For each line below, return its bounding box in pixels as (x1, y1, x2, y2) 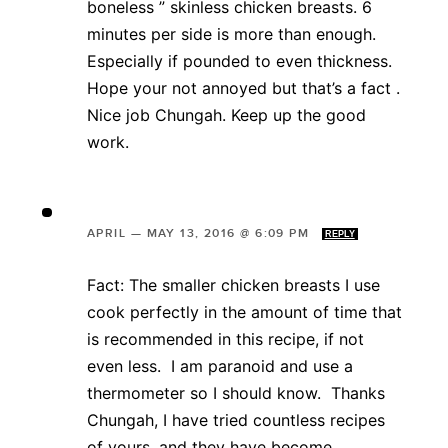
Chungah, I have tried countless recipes (87, 409, 385, 430)
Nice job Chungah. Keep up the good (87, 104, 366, 125)
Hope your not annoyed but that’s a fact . (87, 77, 400, 98)
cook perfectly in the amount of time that (87, 301, 402, 322)
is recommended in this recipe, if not (87, 328, 364, 349)
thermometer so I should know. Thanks (87, 382, 385, 403)
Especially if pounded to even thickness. (87, 50, 392, 71)
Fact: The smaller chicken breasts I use (87, 274, 380, 295)
